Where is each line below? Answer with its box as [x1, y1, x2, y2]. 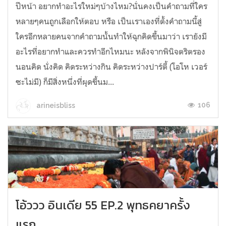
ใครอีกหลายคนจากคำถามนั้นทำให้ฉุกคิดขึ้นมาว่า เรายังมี [16, 31, 207, 42]
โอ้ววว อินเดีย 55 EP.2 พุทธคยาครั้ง [16, 196, 190, 214]
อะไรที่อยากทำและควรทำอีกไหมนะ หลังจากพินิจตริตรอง [16, 46, 205, 57]
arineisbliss [35, 101, 75, 110]
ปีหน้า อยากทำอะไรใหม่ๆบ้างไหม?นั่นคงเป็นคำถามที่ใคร [16, 1, 207, 12]
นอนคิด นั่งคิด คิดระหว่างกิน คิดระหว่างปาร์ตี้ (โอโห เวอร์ [16, 62, 207, 72]
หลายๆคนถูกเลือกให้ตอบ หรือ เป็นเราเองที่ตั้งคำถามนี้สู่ [16, 16, 202, 27]
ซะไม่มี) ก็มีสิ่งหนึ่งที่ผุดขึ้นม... [16, 77, 114, 87]
